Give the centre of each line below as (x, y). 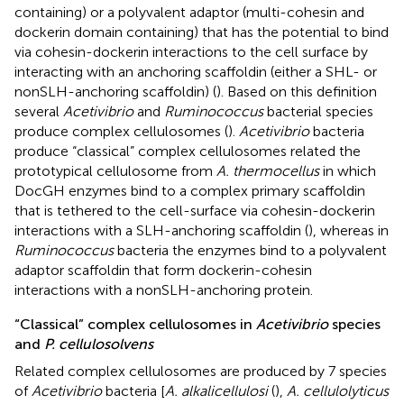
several (39, 111)
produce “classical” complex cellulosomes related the (188, 151)
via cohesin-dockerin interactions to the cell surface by (191, 51)
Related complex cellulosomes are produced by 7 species (201, 371)
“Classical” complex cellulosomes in (135, 324)
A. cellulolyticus (338, 390)
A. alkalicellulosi (216, 390)
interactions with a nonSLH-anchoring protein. (164, 289)
